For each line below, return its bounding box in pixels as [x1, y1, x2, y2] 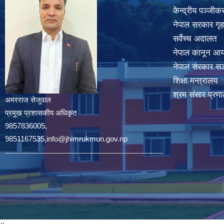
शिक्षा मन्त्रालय [173, 76, 217, 85]
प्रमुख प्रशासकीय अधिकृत [5, 108, 76, 117]
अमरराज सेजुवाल [5, 95, 51, 104]
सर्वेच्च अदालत [173, 34, 217, 43]
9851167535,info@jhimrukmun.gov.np [5, 134, 127, 143]
